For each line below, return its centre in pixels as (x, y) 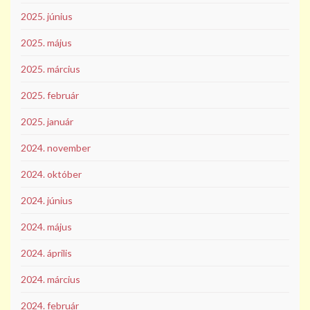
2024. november (56, 148)
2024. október (51, 174)
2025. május (46, 43)
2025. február (50, 95)
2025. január (47, 122)
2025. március (51, 69)
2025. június (47, 17)
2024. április (46, 253)
